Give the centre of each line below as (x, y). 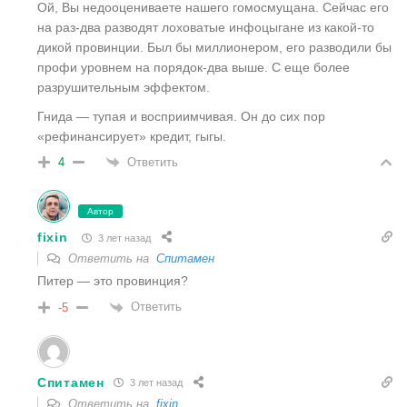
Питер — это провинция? (113, 281)
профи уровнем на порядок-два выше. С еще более (194, 67)
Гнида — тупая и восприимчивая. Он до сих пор (181, 116)
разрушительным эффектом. (124, 87)
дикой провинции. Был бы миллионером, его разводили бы (214, 47)
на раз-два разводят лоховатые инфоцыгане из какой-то (206, 27)
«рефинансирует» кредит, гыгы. (132, 136)
